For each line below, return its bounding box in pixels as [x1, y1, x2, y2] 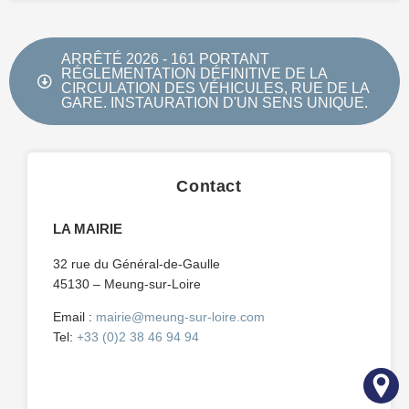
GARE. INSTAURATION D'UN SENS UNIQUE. [61, 95, 368, 111]
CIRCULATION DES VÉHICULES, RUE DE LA [61, 80, 369, 97]
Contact [176, 177, 242, 196]
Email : [52, 309, 96, 325]
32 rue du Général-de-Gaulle [52, 257, 220, 272]
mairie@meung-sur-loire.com [95, 309, 265, 325]
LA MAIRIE [52, 221, 122, 237]
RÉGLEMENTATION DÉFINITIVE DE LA [61, 66, 327, 82]
